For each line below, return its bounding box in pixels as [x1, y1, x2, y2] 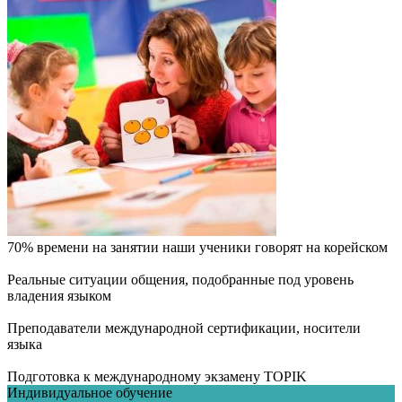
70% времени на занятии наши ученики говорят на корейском [7, 239, 388, 255]
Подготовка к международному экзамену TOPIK [7, 368, 307, 384]
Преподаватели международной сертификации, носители [7, 319, 361, 336]
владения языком [7, 287, 111, 303]
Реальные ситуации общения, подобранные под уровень [7, 271, 354, 287]
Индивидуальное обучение [7, 384, 172, 400]
